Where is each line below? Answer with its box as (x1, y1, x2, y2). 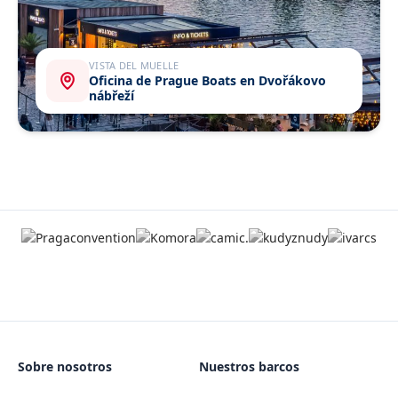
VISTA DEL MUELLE (89, 59, 179, 72)
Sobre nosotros (18, 358, 112, 375)
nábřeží (89, 87, 134, 104)
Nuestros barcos (199, 358, 299, 375)
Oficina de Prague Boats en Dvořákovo (89, 72, 326, 89)
